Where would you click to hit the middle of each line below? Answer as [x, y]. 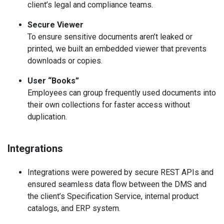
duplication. [47, 117]
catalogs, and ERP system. [74, 208]
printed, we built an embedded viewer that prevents [117, 49]
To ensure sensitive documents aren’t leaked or [110, 37]
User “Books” [53, 81]
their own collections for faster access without [109, 105]
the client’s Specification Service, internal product [113, 196]
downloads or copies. [65, 61]
